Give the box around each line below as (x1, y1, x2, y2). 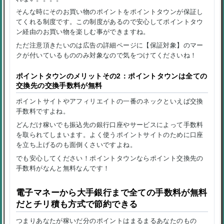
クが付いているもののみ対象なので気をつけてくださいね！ (16, 51, 197, 59)
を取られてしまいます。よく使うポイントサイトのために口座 (16, 130, 203, 138)
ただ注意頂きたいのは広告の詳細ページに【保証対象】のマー (16, 41, 203, 49)
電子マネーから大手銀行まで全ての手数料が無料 (16, 187, 207, 197)
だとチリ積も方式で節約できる (16, 199, 138, 209)
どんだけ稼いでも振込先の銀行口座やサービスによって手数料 (16, 120, 203, 128)
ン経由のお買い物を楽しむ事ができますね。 (16, 28, 150, 36)
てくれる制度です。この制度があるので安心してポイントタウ (16, 18, 203, 26)
